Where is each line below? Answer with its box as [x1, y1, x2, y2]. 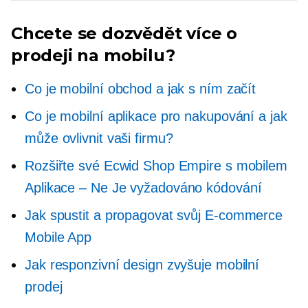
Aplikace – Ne [25, 179, 108, 195]
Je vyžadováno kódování [107, 179, 262, 195]
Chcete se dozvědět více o [11, 23, 237, 43]
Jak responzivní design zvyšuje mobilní [25, 256, 260, 272]
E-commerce [205, 207, 283, 223]
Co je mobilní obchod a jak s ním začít [25, 80, 256, 96]
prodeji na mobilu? [11, 45, 175, 65]
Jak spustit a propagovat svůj [25, 207, 205, 223]
